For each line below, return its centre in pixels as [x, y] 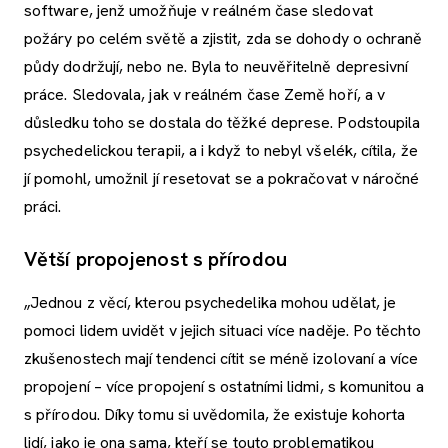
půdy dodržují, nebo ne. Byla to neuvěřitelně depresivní [216, 67]
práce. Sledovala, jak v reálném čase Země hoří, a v [205, 95]
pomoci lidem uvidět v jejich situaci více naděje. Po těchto [222, 331]
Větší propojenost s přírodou [155, 259]
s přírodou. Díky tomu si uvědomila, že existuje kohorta [215, 415]
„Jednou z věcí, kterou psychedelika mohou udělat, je [210, 303]
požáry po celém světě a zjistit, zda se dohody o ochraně [223, 39]
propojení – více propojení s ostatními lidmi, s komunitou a [224, 387]
